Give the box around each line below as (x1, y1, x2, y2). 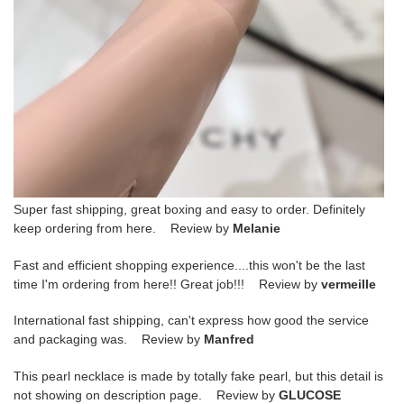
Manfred (204, 332, 254, 347)
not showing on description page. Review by (14, 387, 279, 402)
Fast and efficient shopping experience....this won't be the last (14, 257, 365, 272)
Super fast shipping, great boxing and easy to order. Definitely (14, 202, 365, 217)
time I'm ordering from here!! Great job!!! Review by (14, 276, 321, 291)
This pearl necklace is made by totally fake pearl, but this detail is (14, 368, 383, 383)
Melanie (233, 221, 280, 236)
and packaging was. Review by (14, 332, 204, 347)
